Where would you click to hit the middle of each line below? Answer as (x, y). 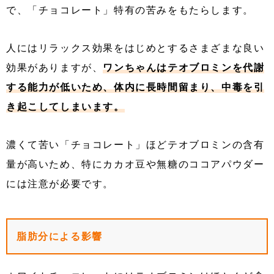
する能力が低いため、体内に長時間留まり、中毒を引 (135, 87)
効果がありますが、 (55, 68)
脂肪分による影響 (60, 237)
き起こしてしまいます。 (65, 107)
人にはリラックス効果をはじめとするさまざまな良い (135, 48)
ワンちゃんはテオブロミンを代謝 (184, 68)
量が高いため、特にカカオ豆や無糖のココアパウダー (135, 165)
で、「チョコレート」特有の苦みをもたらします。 (130, 10)
